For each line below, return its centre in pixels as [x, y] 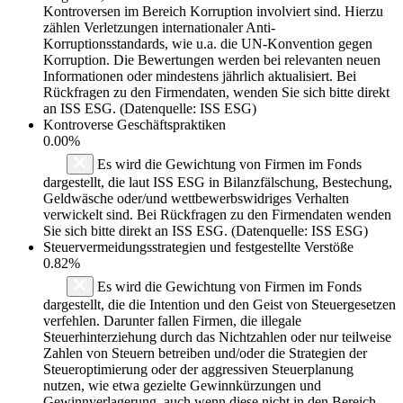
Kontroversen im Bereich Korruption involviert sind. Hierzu [213, 11]
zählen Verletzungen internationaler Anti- [159, 27]
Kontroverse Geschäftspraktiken [134, 124]
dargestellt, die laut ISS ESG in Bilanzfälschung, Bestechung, [218, 182]
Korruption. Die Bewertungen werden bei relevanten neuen [212, 59]
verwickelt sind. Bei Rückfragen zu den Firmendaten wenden [217, 214]
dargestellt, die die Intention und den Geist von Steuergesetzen [219, 304]
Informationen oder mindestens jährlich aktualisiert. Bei [200, 76]
